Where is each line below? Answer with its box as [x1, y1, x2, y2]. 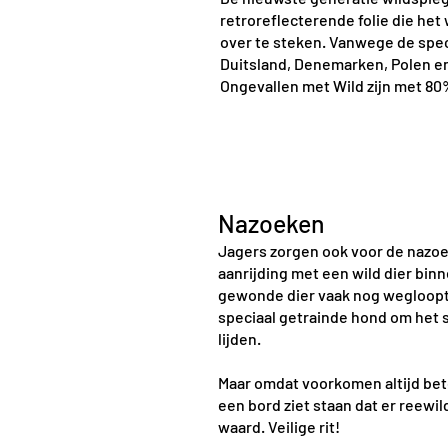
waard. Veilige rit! [218, 417, 340, 436]
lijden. [218, 329, 261, 348]
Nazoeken [218, 208, 325, 238]
